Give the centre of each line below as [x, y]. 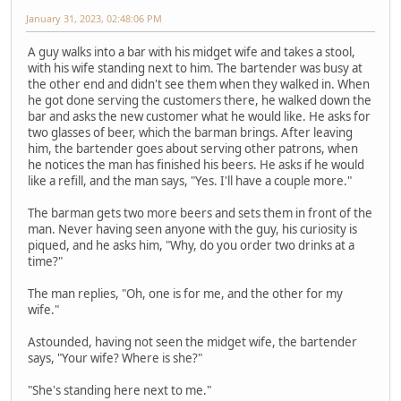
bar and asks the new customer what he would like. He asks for [199, 116]
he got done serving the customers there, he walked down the [200, 100]
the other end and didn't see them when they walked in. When [199, 84]
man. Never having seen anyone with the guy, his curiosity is [192, 229]
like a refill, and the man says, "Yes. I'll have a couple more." [190, 180]
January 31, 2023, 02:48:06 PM [94, 18]
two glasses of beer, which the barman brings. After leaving [190, 132]
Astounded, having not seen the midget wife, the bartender [192, 341]
